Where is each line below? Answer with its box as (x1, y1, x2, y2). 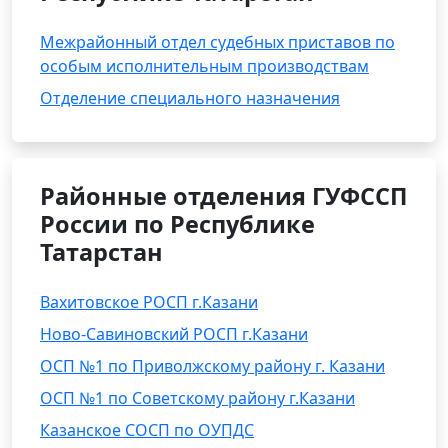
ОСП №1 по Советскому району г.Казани (40, 387, 355, 409)
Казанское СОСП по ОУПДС (40, 419, 254, 441)
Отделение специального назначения (40, 87, 340, 109)
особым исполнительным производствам (40, 55, 369, 77)
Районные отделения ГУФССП (40, 180, 407, 212)
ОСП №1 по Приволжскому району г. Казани (40, 355, 385, 377)
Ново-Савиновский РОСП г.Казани (40, 323, 308, 345)
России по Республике (40, 208, 315, 240)
